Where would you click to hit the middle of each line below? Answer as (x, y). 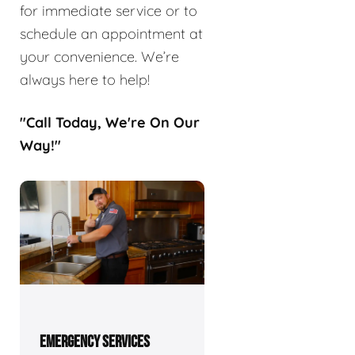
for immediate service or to (109, 11)
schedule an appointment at (111, 34)
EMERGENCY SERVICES (95, 342)
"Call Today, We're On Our (110, 123)
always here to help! (85, 80)
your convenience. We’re (99, 57)
